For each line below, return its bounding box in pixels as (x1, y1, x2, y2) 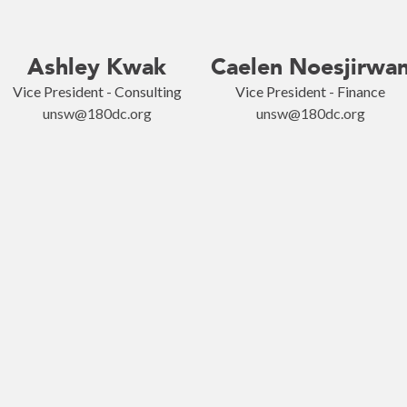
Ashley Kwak (27, 53, 166, 81)
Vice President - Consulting (12, 83, 182, 100)
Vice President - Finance (235, 83, 385, 100)
